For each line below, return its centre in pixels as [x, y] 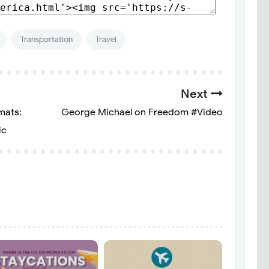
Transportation [47, 40]
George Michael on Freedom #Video [142, 113]
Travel [106, 40]
